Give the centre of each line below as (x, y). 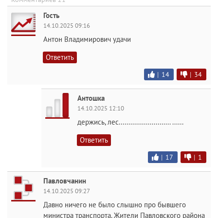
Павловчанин (65, 181)
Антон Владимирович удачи (87, 39)
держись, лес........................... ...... (130, 122)
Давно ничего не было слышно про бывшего (115, 205)
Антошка (91, 98)
